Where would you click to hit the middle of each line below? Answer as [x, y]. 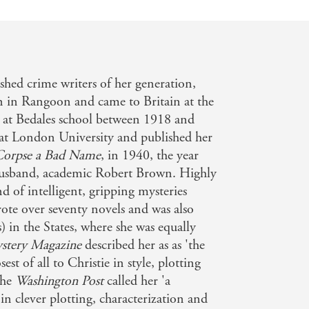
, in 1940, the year [150, 155]
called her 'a [137, 281]
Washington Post [60, 281]
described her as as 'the [143, 245]
